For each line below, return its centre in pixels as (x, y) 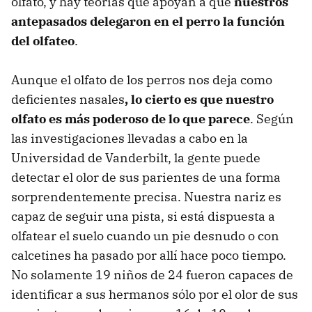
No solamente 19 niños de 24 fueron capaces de (152, 274)
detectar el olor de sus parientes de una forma (146, 177)
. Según (272, 118)
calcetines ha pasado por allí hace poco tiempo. (149, 255)
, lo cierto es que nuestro (199, 99)
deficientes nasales (68, 99)
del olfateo (43, 40)
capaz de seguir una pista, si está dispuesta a (143, 216)
